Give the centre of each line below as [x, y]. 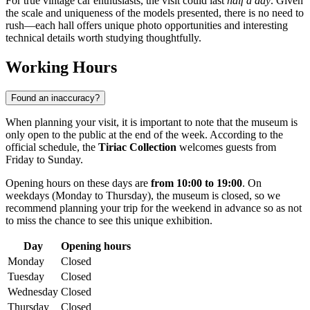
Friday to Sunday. [44, 160]
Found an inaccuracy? [55, 98]
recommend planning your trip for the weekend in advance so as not [154, 208]
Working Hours [61, 67]
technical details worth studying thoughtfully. [103, 38]
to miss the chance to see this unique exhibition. [109, 221]
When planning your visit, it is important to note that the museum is [152, 122]
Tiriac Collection [137, 147]
